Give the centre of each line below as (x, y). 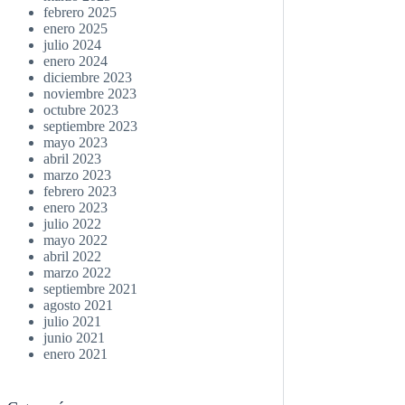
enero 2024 (76, 61)
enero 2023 (76, 208)
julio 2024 (73, 45)
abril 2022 (73, 257)
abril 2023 (73, 159)
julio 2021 (73, 322)
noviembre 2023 (90, 94)
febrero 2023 (80, 192)
